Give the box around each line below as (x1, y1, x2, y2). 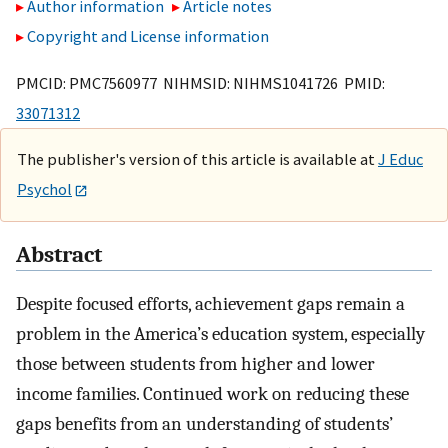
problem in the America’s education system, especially (16, 323, 425, 346)
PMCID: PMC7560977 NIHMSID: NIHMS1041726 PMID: (16, 72, 385, 93)
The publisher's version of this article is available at (17, 148, 378, 169)
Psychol (17, 178, 72, 199)
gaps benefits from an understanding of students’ (16, 413, 393, 436)
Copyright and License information (27, 26, 269, 47)
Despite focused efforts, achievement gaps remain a (16, 293, 405, 316)
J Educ (378, 148, 423, 169)
